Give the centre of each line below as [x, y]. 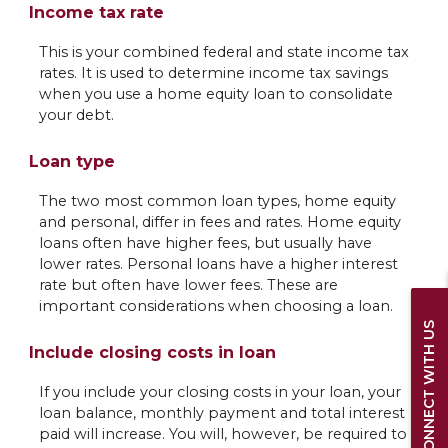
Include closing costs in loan [152, 353]
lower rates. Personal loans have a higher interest [218, 264]
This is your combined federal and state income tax [223, 51]
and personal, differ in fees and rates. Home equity [219, 222]
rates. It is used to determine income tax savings [213, 72]
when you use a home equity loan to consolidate [215, 93]
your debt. [76, 114]
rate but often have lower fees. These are [188, 285]
